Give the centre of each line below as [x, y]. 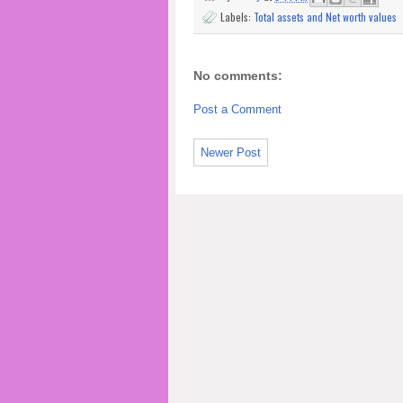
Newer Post [231, 152]
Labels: [237, 17]
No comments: [238, 76]
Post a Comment [237, 109]
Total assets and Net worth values [325, 17]
